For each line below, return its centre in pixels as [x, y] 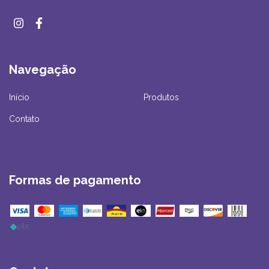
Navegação [43, 69]
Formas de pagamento [75, 180]
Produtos [161, 98]
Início [19, 98]
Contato [24, 119]
